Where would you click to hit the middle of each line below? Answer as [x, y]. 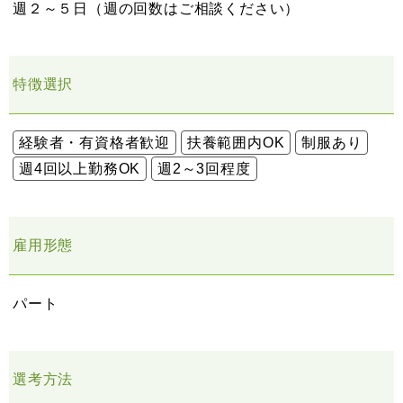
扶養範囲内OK [236, 142]
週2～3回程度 [204, 168]
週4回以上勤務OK [80, 168]
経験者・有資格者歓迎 [94, 142]
